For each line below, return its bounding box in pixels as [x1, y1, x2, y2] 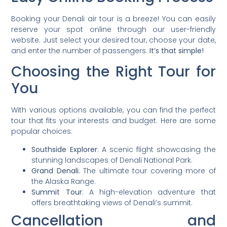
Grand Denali [31, 165, 79, 176]
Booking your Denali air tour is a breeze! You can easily [11, 14, 216, 24]
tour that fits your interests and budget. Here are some [11, 116, 216, 126]
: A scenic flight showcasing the [97, 144, 216, 155]
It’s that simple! [149, 46, 204, 56]
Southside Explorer [31, 144, 97, 155]
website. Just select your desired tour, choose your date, [11, 35, 216, 45]
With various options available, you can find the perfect [11, 105, 216, 116]
